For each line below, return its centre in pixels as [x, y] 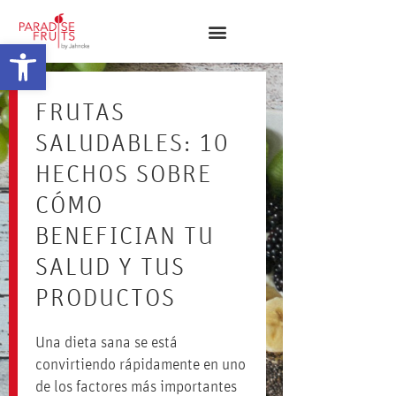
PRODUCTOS [106, 299]
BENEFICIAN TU [125, 237]
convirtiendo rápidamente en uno [141, 365]
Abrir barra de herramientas [83, 52]
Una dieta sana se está [107, 343]
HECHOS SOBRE [124, 175]
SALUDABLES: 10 [132, 144]
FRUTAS [80, 113]
